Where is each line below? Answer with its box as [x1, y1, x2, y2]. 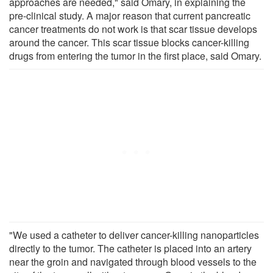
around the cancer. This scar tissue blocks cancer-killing [9, 35, 249, 49]
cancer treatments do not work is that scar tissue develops [9, 21, 257, 36]
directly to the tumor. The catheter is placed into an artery [9, 241, 252, 255]
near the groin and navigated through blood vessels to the [9, 254, 257, 269]
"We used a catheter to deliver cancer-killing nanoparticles [9, 227, 259, 242]
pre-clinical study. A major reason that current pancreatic [9, 8, 250, 23]
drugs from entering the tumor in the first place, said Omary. [9, 48, 261, 63]
